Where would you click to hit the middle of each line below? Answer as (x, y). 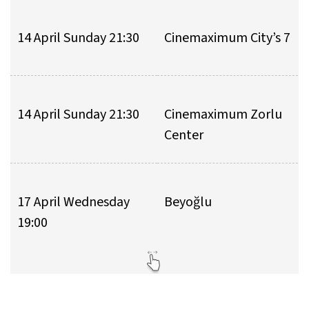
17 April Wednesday (73, 202)
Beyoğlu (188, 202)
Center (184, 136)
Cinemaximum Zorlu (223, 115)
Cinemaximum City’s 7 (227, 38)
